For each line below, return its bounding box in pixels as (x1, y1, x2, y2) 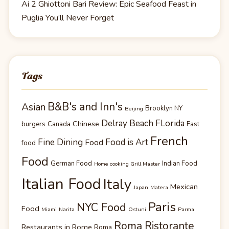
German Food (51, 159, 92, 169)
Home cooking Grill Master (94, 160, 160, 168)
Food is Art (105, 136, 148, 149)
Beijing (125, 105, 143, 113)
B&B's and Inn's (48, 100, 123, 114)
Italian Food (21, 174, 101, 195)
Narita (59, 205, 75, 214)
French (150, 133, 188, 150)
